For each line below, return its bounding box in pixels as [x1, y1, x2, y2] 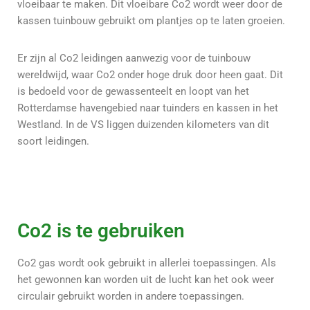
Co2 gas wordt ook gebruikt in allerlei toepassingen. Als [17, 256, 276, 269]
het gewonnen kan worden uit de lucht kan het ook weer [17, 273, 274, 286]
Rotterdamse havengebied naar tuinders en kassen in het [17, 101, 278, 114]
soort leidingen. [17, 134, 92, 147]
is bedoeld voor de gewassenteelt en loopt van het [17, 84, 249, 98]
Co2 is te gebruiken [17, 219, 185, 242]
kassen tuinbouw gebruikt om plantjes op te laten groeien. [17, 14, 288, 27]
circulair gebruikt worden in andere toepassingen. [17, 289, 247, 302]
